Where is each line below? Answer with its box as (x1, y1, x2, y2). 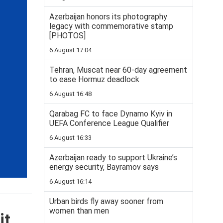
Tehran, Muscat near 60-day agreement (49, 65, 187, 75)
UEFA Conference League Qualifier (49, 118, 169, 128)
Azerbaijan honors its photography (49, 12, 167, 21)
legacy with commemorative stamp (49, 21, 173, 31)
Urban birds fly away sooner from (49, 197, 163, 206)
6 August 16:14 (49, 178, 92, 185)
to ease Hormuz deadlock (49, 75, 139, 84)
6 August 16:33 (49, 134, 92, 141)
